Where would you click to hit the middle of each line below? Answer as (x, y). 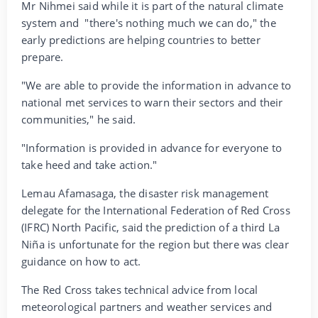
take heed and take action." (89, 164)
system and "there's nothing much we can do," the (149, 22)
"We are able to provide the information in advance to (157, 85)
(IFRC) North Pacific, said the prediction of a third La (151, 227)
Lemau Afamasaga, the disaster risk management (145, 193)
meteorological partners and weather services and (147, 306)
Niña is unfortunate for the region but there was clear (155, 244)
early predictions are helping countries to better (141, 39)
